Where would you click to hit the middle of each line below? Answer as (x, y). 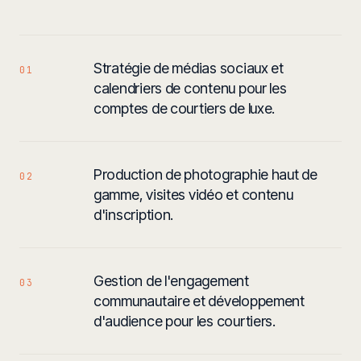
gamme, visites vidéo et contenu (193, 194)
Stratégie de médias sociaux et (189, 68)
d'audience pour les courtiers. (185, 321)
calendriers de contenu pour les (190, 88)
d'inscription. (134, 214)
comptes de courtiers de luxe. (185, 108)
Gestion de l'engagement (171, 280)
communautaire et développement (199, 301)
